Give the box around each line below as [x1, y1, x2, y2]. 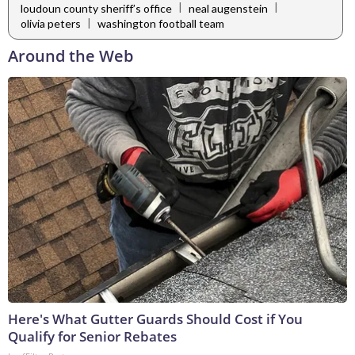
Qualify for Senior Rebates [8, 327, 177, 346]
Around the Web [8, 45, 133, 67]
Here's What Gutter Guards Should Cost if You [8, 310, 303, 329]
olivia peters [21, 17, 81, 31]
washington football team [97, 17, 224, 31]
